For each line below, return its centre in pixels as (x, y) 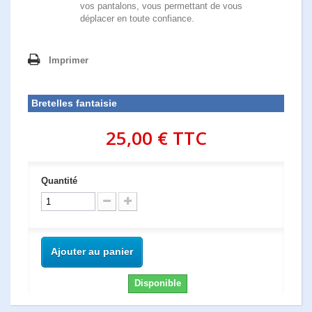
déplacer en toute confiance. (137, 19)
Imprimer (69, 61)
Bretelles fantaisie (74, 103)
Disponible (158, 283)
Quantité (59, 181)
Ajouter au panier (92, 252)
